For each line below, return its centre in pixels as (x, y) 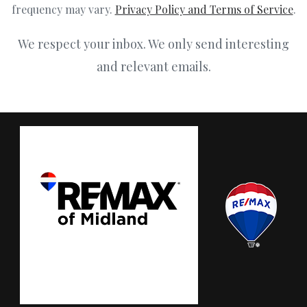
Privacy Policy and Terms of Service (204, 9)
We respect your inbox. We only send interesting (153, 44)
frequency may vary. (63, 9)
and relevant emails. (153, 66)
